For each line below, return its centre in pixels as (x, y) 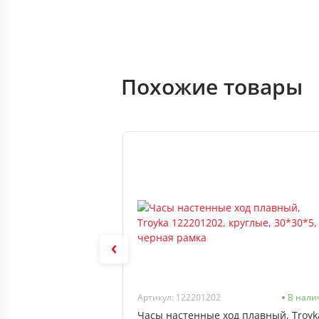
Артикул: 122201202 (179, 297)
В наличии (68, 297)
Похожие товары (212, 87)
